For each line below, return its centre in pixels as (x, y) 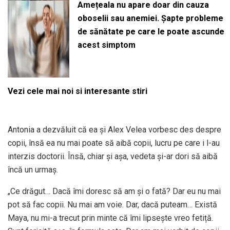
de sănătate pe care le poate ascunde (151, 31)
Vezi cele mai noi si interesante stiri (77, 91)
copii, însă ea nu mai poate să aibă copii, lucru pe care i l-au (114, 143)
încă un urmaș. (33, 169)
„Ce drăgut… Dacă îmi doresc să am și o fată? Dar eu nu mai (114, 191)
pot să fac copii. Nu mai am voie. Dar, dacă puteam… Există (112, 204)
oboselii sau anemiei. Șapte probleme (150, 18)
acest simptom (106, 45)
